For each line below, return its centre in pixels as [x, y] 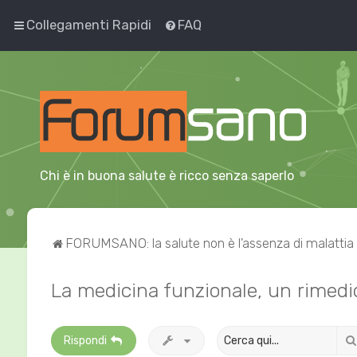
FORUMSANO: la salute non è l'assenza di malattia [209, 243]
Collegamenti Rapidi [89, 25]
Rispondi [85, 341]
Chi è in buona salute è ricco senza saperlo [167, 176]
